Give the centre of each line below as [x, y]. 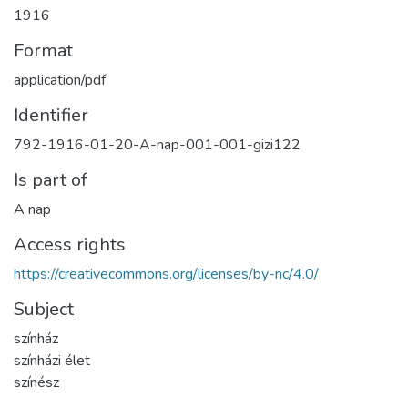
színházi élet [52, 360]
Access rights [70, 244]
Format [43, 50]
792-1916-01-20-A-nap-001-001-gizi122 [157, 144]
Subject [44, 309]
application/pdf [60, 80]
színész [36, 382]
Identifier [51, 115]
